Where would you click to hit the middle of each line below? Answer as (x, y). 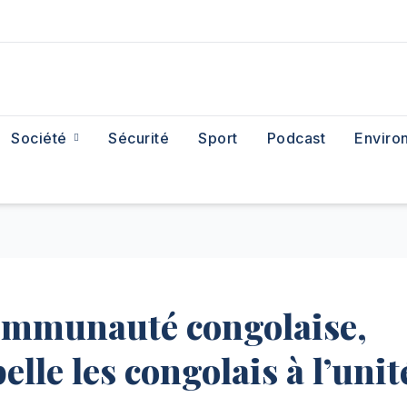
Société (41, 138)
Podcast (296, 138)
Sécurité (139, 138)
